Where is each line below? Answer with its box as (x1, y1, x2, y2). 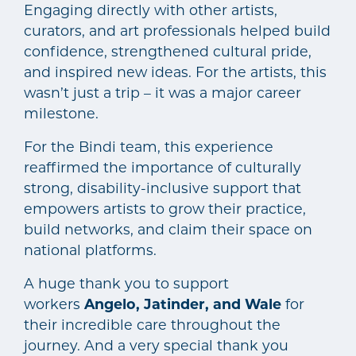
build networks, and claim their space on (24, 220, 312, 238)
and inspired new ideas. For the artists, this (24, 63, 327, 80)
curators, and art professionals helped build (24, 21, 331, 39)
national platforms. (24, 241, 157, 258)
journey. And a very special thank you (24, 336, 288, 354)
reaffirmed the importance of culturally (24, 158, 301, 176)
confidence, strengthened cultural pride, (24, 42, 311, 60)
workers (24, 295, 84, 312)
